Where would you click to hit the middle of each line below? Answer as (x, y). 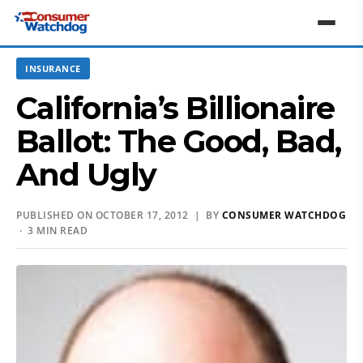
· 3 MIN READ (52, 231)
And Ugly (86, 175)
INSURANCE (53, 68)
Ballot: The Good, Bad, (179, 141)
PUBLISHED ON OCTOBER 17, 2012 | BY (119, 215)
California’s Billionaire (175, 108)
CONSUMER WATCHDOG (284, 215)
